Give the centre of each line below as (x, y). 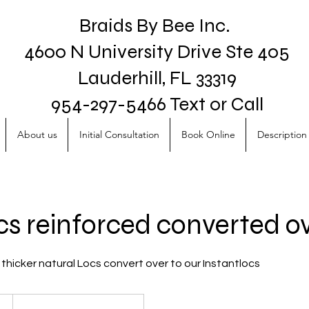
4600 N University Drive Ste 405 (157, 52)
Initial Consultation (119, 134)
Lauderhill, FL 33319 (157, 78)
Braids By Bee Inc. (157, 26)
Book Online (208, 134)
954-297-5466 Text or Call (157, 104)
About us (37, 134)
